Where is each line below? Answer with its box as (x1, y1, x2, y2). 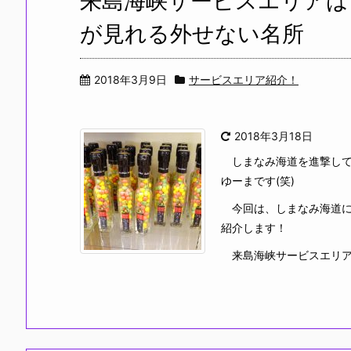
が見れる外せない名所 (80, 20, 304, 47)
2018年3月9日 (94, 73, 167, 86)
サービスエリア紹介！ (189, 73, 299, 86)
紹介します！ (221, 221, 287, 234)
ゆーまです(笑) (221, 174, 295, 187)
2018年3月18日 (234, 129, 313, 143)
